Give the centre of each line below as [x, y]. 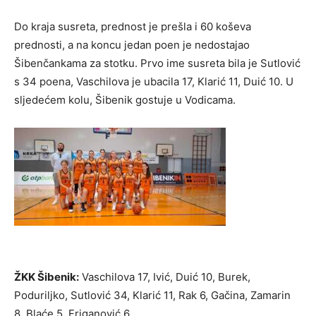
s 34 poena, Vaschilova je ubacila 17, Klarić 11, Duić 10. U [154, 81]
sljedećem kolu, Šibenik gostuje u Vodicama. [125, 99]
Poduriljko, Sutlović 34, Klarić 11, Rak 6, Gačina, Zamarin [152, 295]
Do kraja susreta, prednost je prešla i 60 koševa [133, 26]
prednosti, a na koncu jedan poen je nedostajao [132, 44]
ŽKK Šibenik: [47, 276]
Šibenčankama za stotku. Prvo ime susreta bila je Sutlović [157, 63]
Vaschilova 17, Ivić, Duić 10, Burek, [165, 276]
